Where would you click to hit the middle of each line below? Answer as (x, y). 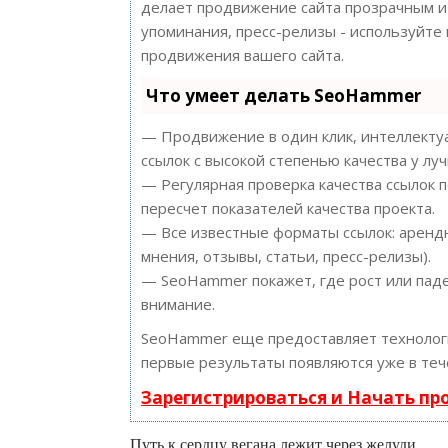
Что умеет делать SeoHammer (283, 95)
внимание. (178, 304)
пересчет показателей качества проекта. (288, 208)
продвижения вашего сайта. (242, 55)
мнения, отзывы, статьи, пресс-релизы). (286, 256)
